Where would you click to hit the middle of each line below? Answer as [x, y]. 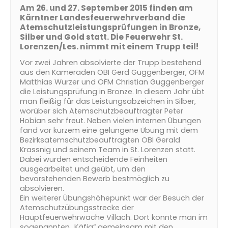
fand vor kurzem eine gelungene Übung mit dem [109, 130]
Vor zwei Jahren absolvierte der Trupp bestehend [111, 63]
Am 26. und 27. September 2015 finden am [106, 8]
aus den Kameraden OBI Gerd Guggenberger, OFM [112, 72]
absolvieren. [42, 188]
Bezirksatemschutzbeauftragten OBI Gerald [100, 140]
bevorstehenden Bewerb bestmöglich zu [95, 179]
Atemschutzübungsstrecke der [77, 208]
